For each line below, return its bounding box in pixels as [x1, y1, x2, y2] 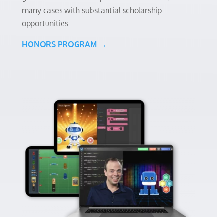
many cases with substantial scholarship [21, 5, 162, 15]
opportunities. [21, 18, 70, 29]
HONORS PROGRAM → [21, 39, 107, 49]
